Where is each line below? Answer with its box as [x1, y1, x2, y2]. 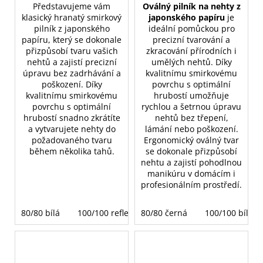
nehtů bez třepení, [154, 112, 228, 123]
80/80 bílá [21, 207, 60, 218]
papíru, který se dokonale [22, 33, 122, 45]
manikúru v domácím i [147, 167, 235, 179]
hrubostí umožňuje [154, 89, 229, 101]
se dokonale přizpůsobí [146, 145, 237, 157]
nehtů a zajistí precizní [26, 56, 117, 68]
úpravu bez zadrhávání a [22, 67, 121, 79]
